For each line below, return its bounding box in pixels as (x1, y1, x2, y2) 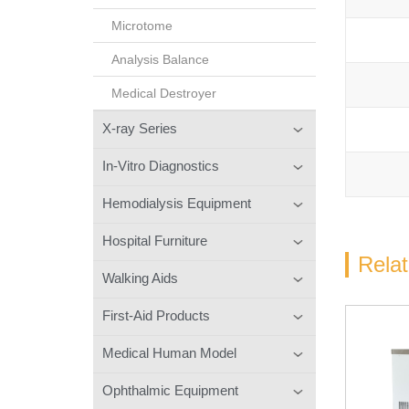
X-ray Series (102, 120, 177, 136)
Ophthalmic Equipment (102, 382, 238, 398)
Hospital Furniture (102, 232, 207, 248)
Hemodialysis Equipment (102, 194, 251, 211)
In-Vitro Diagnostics (102, 157, 219, 173)
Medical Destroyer (111, 85, 216, 100)
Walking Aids (102, 269, 178, 286)
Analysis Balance (111, 51, 209, 67)
